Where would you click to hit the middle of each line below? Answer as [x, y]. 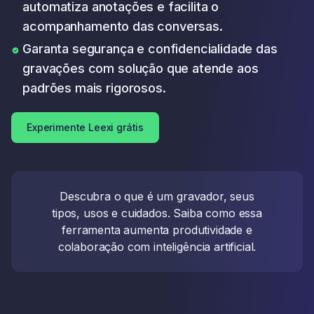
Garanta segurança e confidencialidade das [150, 49]
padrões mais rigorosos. [94, 88]
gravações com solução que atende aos [141, 68]
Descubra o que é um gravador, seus [157, 196]
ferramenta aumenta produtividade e [157, 230]
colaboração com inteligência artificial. [157, 247]
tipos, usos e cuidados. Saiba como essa [157, 213]
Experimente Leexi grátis [86, 127]
